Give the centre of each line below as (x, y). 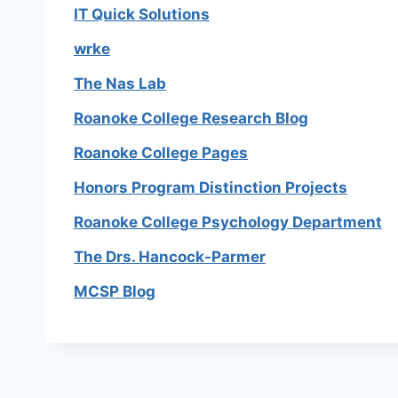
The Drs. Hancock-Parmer (170, 257)
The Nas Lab (120, 84)
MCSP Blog (115, 292)
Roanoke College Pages (161, 153)
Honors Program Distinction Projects (211, 188)
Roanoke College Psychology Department (228, 223)
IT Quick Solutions (142, 15)
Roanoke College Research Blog (191, 119)
